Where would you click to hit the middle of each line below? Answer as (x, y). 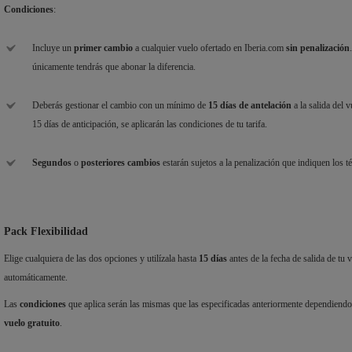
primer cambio (103, 48)
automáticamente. (36, 278)
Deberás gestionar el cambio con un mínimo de (120, 106)
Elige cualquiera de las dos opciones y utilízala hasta (101, 259)
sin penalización (318, 48)
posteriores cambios (121, 163)
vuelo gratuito (32, 323)
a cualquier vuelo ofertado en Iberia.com (209, 48)
